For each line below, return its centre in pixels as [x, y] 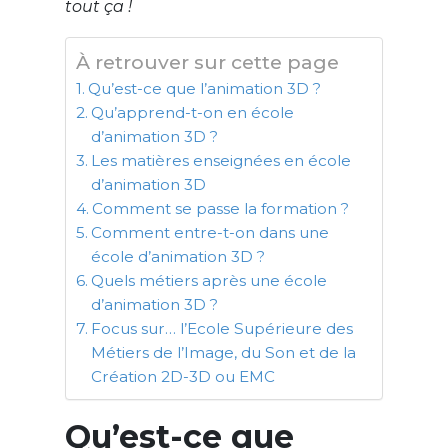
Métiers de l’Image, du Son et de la [223, 353]
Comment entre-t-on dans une [209, 233]
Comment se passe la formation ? [220, 209]
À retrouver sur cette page [207, 62]
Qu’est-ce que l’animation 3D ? [206, 89]
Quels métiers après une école [208, 281]
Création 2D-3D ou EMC [182, 377]
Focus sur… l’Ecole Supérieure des [221, 329]
